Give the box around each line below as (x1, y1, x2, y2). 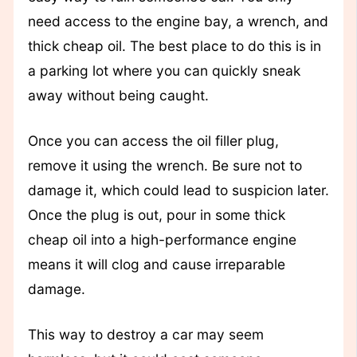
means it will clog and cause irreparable (27, 256, 285, 273)
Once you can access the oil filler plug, (27, 132, 279, 149)
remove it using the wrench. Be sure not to (27, 157, 302, 174)
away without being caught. (27, 86, 209, 104)
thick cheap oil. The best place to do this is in (27, 37, 321, 54)
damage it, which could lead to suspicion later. (27, 182, 329, 198)
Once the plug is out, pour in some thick (27, 206, 285, 223)
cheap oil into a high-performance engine (27, 231, 296, 248)
